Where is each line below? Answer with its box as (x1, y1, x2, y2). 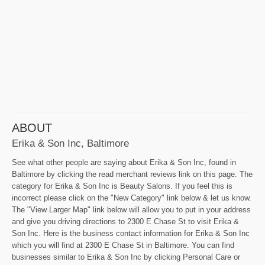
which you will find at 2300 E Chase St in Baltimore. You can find (12, 241, 234, 250)
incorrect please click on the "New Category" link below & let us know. (12, 193, 251, 203)
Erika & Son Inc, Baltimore (12, 137, 129, 149)
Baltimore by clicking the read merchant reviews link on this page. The (12, 170, 253, 179)
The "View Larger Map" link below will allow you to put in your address (12, 205, 251, 215)
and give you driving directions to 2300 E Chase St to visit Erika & (12, 217, 239, 227)
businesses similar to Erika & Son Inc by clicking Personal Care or (12, 253, 240, 262)
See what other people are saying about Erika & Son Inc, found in (12, 158, 236, 167)
